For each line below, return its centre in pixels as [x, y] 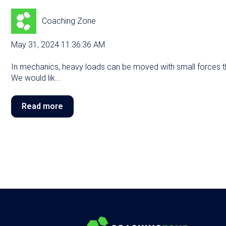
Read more [42, 106]
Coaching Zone [69, 21]
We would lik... [36, 78]
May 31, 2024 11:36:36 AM [58, 44]
